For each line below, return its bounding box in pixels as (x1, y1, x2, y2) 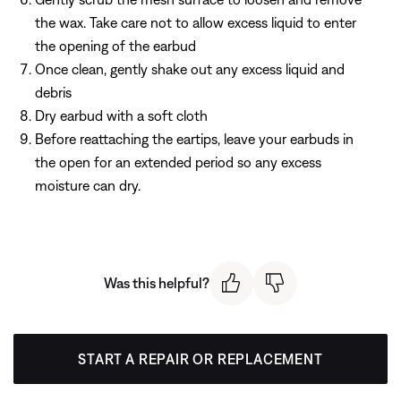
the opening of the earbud (35, 37, 196, 54)
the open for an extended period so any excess (35, 153, 321, 170)
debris (35, 83, 72, 100)
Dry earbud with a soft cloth (35, 107, 208, 124)
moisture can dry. (35, 176, 141, 193)
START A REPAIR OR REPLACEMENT (78, 350, 323, 367)
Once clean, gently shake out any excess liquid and (35, 60, 345, 77)
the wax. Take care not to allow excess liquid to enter (35, 13, 356, 30)
